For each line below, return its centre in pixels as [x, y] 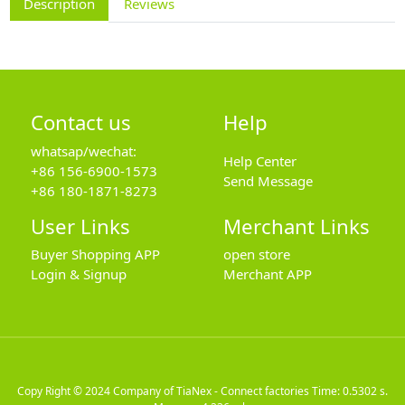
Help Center [259, 160]
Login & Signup [78, 274]
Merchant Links [296, 226]
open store [256, 254]
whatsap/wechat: [83, 151]
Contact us [80, 122]
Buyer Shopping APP [95, 254]
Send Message [268, 180]
